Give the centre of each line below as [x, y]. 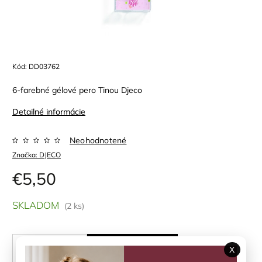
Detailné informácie [49, 111]
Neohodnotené [98, 140]
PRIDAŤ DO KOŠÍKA [133, 250]
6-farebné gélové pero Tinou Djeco [77, 90]
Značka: [26, 154]
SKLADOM [36, 205]
